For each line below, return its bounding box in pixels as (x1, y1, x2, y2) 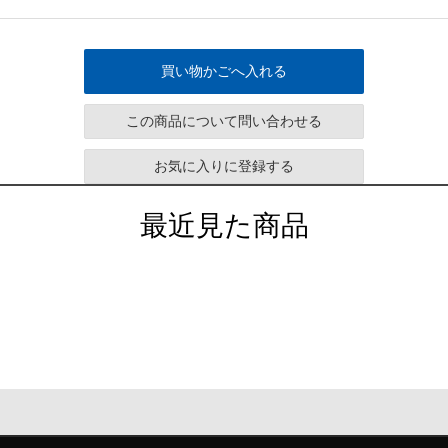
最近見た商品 (139, 210, 309, 242)
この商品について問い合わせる (126, 113, 322, 130)
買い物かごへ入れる (161, 63, 287, 80)
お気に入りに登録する (154, 158, 294, 175)
